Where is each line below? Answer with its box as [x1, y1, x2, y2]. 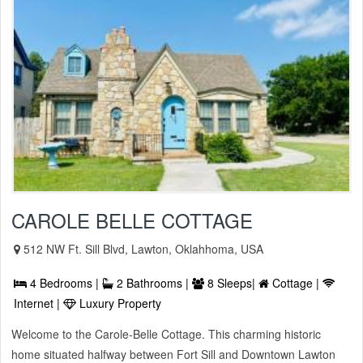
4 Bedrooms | [27, 275, 102, 292]
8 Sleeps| [204, 275, 258, 292]
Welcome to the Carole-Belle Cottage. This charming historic [11, 326, 321, 343]
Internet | [14, 295, 63, 312]
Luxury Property [76, 295, 161, 312]
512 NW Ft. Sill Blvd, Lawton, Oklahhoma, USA [23, 241, 263, 258]
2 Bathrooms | [113, 275, 192, 292]
